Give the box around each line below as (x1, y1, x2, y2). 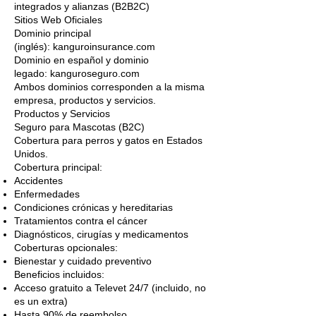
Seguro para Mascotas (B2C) (14, 121, 145, 133)
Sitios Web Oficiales (14, 14, 102, 25)
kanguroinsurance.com (53, 41, 155, 52)
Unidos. (14, 148, 48, 159)
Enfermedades (14, 188, 80, 200)
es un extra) (14, 296, 68, 307)
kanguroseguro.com (50, 68, 140, 79)
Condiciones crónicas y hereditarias (14, 202, 173, 213)
